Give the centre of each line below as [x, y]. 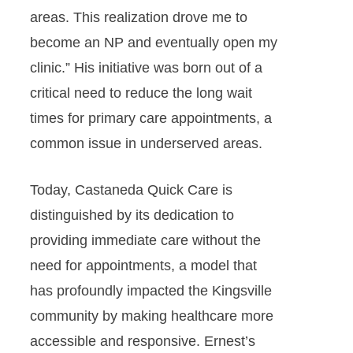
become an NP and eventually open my [153, 43]
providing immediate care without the [145, 240]
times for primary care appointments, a [150, 118]
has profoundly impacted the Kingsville [150, 291]
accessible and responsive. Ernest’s [142, 341]
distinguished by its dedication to [132, 215]
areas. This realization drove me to [138, 17]
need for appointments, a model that [143, 266]
